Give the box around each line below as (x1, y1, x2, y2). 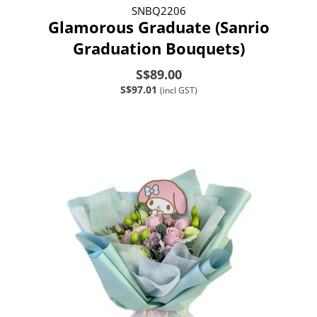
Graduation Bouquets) (72, 37, 245, 59)
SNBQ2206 (131, 3, 186, 18)
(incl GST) (159, 83, 197, 96)
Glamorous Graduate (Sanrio (47, 16, 270, 38)
